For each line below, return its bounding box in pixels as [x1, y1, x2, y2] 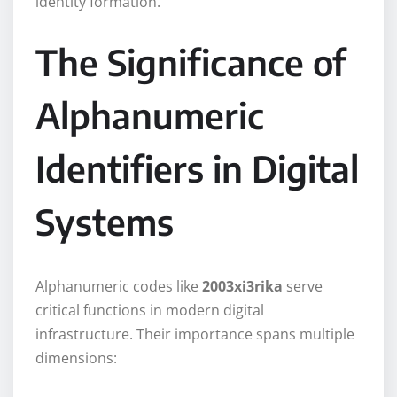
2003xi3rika [202, 276, 283, 296]
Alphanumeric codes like [35, 276, 202, 296]
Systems [35, 198, 174, 244]
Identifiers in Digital [35, 145, 359, 191]
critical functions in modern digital [35, 300, 264, 320]
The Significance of [35, 39, 346, 84]
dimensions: [35, 347, 117, 368]
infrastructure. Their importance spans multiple [35, 323, 354, 344]
